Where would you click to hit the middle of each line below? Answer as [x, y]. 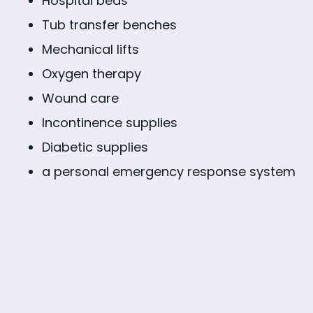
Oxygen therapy [92, 73]
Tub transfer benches [109, 24]
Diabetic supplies [95, 147]
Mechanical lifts [90, 49]
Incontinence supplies [110, 122]
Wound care [80, 98]
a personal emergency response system [169, 171]
